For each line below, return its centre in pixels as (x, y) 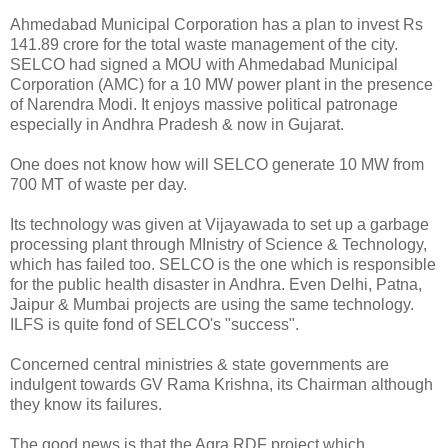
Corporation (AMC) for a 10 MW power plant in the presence (221, 84)
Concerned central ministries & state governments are (199, 364)
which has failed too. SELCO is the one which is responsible (223, 264)
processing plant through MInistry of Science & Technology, (218, 244)
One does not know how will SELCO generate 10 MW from (217, 164)
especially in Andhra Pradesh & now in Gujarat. (177, 124)
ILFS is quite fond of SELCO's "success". (154, 324)
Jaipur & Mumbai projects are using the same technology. (212, 304)
